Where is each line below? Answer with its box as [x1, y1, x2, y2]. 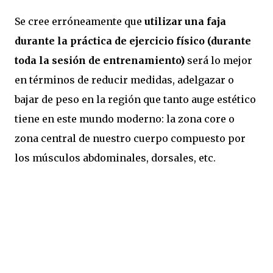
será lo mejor [185, 54, 252, 66]
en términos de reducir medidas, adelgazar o [15, 73, 234, 86]
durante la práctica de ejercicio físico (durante [15, 34, 251, 47]
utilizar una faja [144, 15, 226, 27]
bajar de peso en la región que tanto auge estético [15, 93, 256, 105]
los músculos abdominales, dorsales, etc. [15, 151, 216, 164]
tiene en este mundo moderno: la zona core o [15, 112, 235, 125]
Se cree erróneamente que [15, 15, 144, 27]
